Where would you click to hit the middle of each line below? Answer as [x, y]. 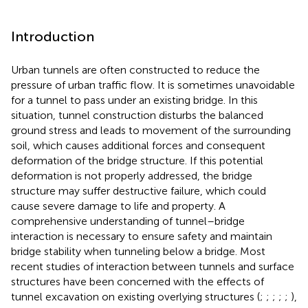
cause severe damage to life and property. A [118, 206]
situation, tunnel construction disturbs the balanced [137, 115]
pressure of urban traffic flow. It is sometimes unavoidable [153, 85]
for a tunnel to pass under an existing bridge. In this [134, 100]
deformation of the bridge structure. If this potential [137, 160]
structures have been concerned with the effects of [137, 281]
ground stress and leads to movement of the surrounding [151, 130]
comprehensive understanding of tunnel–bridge [128, 221]
